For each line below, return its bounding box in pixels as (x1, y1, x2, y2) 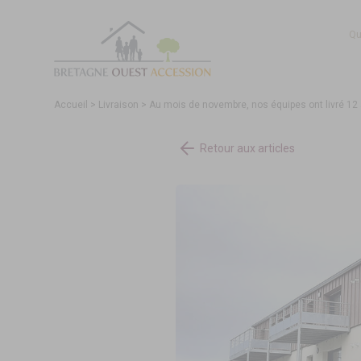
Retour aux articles (200, 141, 296, 155)
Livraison (98, 99, 139, 110)
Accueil (54, 99, 89, 110)
